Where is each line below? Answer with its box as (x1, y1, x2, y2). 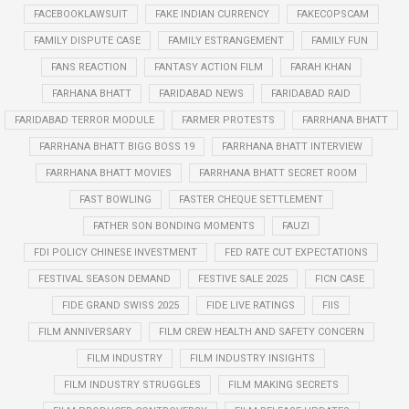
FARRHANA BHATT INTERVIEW (222, 141, 362, 152)
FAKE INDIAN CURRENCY (154, 8, 269, 20)
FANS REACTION (50, 61, 127, 73)
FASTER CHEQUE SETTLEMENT (178, 194, 323, 205)
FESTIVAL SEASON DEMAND (37, 273, 171, 285)
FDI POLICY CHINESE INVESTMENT (34, 246, 197, 258)
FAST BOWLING (79, 194, 152, 205)
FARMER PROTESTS (181, 114, 275, 126)
